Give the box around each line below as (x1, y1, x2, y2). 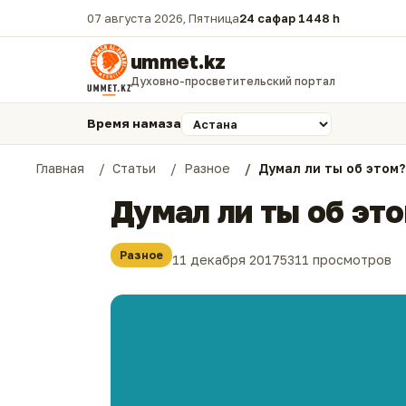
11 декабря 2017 (172, 251, 280, 267)
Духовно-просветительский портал (130, 73, 335, 88)
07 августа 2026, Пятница (87, 11, 239, 25)
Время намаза (87, 116, 181, 130)
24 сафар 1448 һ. (239, 11, 336, 25)
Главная (35, 160, 84, 176)
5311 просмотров (280, 251, 391, 267)
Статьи (112, 160, 156, 176)
